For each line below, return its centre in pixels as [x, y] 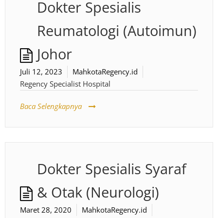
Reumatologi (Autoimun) [117, 31]
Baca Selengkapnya [51, 106]
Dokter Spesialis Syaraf [112, 169]
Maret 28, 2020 [46, 210]
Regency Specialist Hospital [65, 84]
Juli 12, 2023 [41, 72]
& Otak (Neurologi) [98, 192]
